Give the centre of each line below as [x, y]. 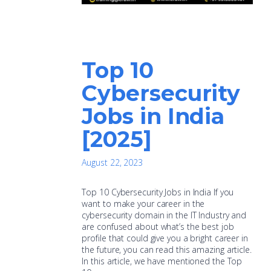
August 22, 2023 [112, 162]
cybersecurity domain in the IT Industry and [164, 215]
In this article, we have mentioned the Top [162, 261]
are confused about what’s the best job [158, 226]
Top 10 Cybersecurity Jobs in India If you [158, 192]
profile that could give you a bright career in [165, 238]
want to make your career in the [143, 203]
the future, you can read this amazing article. [167, 249]
